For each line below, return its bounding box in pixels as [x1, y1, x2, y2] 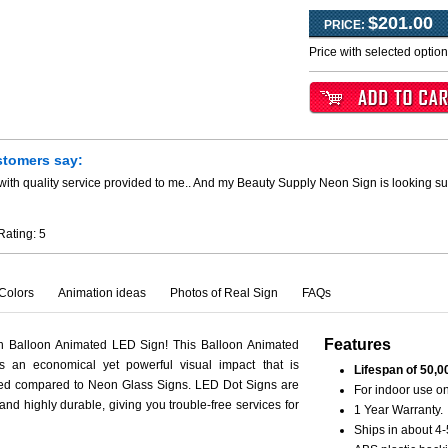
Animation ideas [58, 286, 146, 300]
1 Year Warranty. [353, 403, 443, 417]
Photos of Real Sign [170, 286, 278, 300]
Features [323, 336, 391, 353]
